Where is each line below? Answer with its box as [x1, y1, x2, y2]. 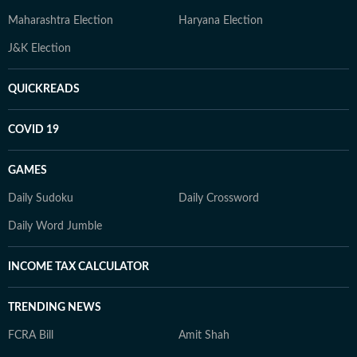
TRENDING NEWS [8, 302, 101, 313]
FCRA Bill [8, 330, 53, 341]
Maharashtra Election [8, 15, 113, 26]
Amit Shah [178, 330, 229, 341]
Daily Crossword [178, 193, 259, 204]
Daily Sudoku [8, 193, 73, 204]
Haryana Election [178, 15, 263, 26]
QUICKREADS [8, 84, 80, 95]
